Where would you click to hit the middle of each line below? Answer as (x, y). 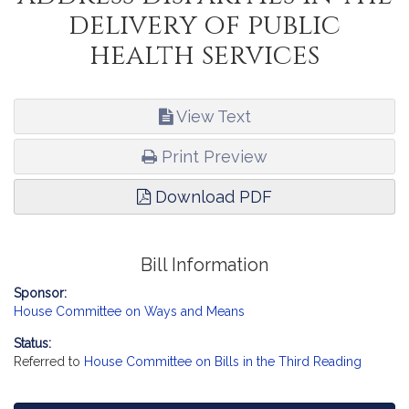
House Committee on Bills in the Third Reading (223, 362)
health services (204, 56)
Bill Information (204, 265)
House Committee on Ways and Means (129, 311)
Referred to (49, 362)
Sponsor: (40, 293)
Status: (32, 343)
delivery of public (204, 26)
